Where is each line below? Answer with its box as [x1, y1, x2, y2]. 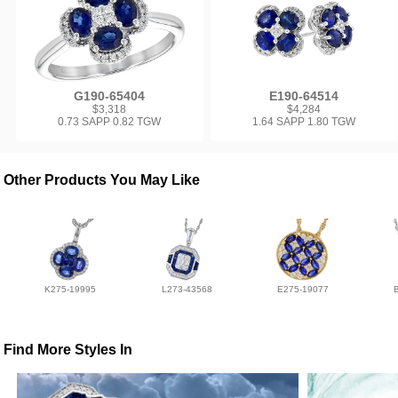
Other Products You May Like [4, 172, 201, 187]
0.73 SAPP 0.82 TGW [58, 115, 162, 129]
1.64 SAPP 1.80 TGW [251, 115, 355, 129]
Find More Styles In [4, 342, 133, 358]
